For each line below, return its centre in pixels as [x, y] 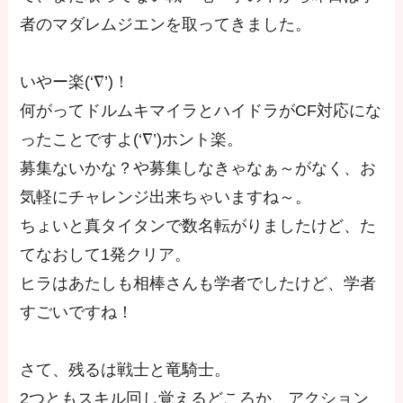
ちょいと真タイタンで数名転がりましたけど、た [198, 226]
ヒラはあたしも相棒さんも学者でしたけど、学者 [198, 284]
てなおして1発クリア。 [106, 255]
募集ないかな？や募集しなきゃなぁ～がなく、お [198, 169]
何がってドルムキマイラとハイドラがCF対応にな [201, 111]
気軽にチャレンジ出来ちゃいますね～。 [166, 197]
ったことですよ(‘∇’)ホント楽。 [132, 140]
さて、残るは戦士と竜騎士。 [125, 370]
